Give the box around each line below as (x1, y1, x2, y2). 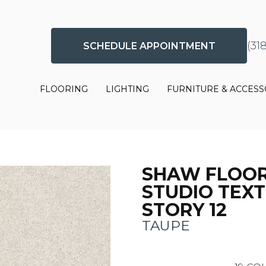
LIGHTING (106, 84, 150, 95)
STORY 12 (142, 198, 227, 221)
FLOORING (40, 84, 88, 95)
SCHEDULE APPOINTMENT (83, 40, 216, 52)
